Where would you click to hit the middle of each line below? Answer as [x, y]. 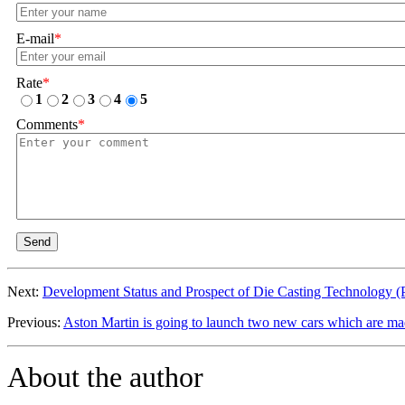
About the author [105, 377]
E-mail [35, 38]
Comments [47, 124]
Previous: [35, 322]
